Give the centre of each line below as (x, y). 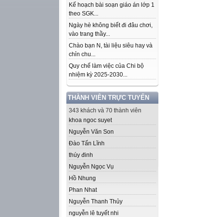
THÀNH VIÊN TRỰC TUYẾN (108, 98)
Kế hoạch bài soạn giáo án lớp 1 (112, 5)
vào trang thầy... (89, 34)
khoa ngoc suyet (90, 120)
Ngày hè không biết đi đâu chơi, (111, 25)
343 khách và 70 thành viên (105, 110)
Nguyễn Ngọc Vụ (91, 167)
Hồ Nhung (82, 178)
